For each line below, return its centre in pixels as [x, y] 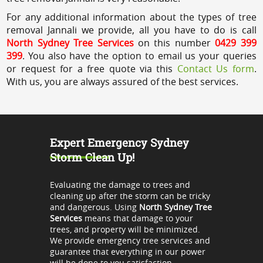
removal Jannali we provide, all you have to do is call [131, 30]
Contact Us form [215, 68]
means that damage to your [137, 218]
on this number [174, 43]
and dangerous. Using [94, 207]
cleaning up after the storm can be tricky [130, 195]
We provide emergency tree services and [130, 240]
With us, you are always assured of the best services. [123, 81]
